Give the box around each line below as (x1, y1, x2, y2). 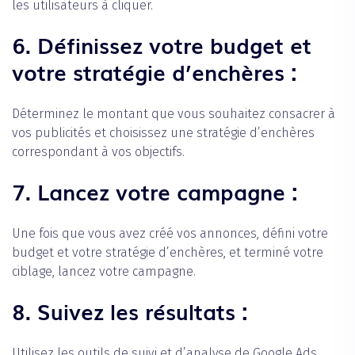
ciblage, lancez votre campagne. (12, 263, 196, 279)
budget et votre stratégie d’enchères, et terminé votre (12, 244, 323, 260)
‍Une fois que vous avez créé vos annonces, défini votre (12, 225, 328, 241)
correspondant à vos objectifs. (12, 143, 185, 159)
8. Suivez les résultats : (12, 294, 248, 326)
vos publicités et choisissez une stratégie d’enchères (12, 124, 315, 140)
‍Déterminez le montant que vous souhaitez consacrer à (12, 105, 335, 121)
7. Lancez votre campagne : (12, 174, 298, 207)
